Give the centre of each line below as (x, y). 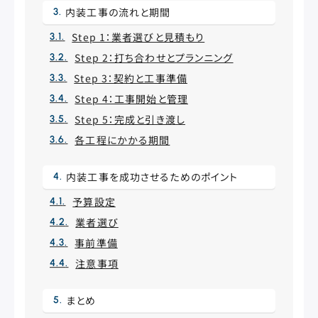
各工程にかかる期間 (122, 140)
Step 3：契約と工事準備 (131, 78)
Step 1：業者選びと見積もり (138, 37)
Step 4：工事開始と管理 (131, 99)
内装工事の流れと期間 (118, 12)
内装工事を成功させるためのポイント (152, 177)
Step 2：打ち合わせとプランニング (154, 57)
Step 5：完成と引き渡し (130, 119)
